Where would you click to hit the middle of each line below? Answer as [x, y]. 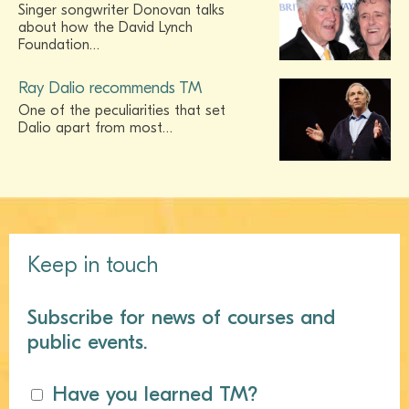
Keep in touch [93, 264]
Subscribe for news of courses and [182, 317]
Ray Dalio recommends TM [110, 88]
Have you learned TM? [155, 393]
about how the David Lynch [105, 27]
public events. [88, 341]
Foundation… [59, 44]
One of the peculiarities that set [122, 110]
